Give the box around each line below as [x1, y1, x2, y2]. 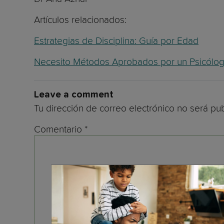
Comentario [34, 123, 84, 135]
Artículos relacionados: [34, 14, 129, 25]
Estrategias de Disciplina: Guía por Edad [34, 35, 198, 46]
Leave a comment [34, 90, 113, 100]
